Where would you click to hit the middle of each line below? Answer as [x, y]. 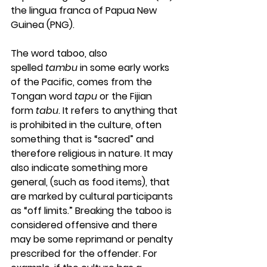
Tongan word [43, 96]
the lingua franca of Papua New [85, 10]
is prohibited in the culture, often [87, 125]
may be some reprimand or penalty [93, 239]
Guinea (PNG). [43, 25]
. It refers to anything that [119, 111]
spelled [28, 68]
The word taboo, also [60, 53]
